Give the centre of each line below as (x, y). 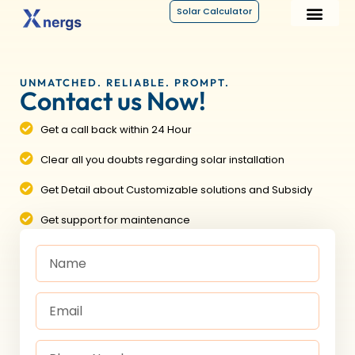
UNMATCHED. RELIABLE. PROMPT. (125, 82)
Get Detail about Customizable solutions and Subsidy (177, 190)
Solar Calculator (215, 11)
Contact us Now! (113, 101)
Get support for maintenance (116, 220)
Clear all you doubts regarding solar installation (163, 160)
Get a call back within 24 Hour (116, 130)
